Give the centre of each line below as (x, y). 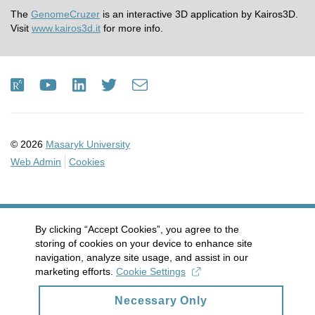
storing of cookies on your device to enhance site (144, 243)
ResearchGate (89, 85)
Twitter (157, 85)
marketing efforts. (76, 271)
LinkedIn (128, 85)
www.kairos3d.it (66, 28)
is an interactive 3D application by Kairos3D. (199, 14)
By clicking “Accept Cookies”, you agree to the (137, 229)
